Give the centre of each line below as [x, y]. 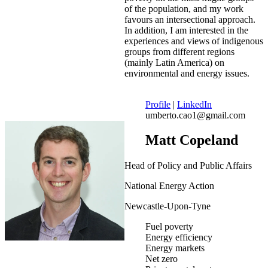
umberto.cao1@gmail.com [195, 115]
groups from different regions [179, 51]
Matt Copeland [192, 140]
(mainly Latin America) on [174, 62]
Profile [158, 104]
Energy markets [175, 248]
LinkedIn [194, 104]
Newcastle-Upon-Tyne [167, 206]
